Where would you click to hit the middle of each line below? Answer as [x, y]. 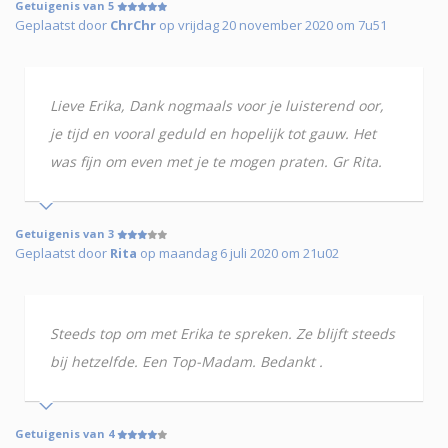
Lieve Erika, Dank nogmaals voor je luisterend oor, [217, 106]
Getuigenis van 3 [66, 234]
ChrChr [133, 25]
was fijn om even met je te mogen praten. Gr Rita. [216, 162]
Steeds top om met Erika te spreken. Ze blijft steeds [222, 334]
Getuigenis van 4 [66, 434]
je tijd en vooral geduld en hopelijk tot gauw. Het [213, 134]
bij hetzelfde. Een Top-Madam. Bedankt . [186, 362]
